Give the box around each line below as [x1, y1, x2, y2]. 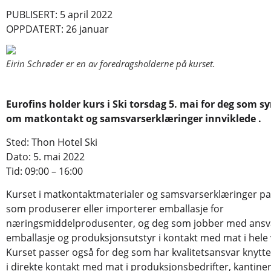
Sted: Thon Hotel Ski [6, 135, 97, 149]
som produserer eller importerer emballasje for [6, 202, 224, 216]
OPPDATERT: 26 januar [6, 22, 109, 36]
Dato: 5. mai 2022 [6, 149, 85, 163]
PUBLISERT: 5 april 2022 [6, 8, 113, 21]
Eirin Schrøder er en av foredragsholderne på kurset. [6, 57, 215, 70]
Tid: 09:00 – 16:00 [6, 164, 83, 178]
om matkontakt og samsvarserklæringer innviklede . [6, 112, 261, 126]
